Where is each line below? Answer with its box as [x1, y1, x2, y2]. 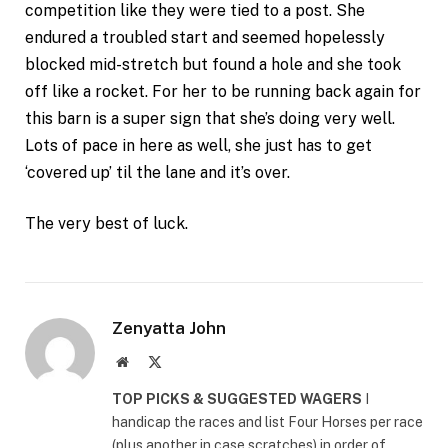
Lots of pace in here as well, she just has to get [25, 135, 372, 155]
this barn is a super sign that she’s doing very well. [25, 108, 395, 128]
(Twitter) [161, 374, 212, 389]
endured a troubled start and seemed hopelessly [25, 27, 385, 47]
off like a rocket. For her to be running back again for [25, 81, 421, 101]
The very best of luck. [25, 214, 188, 234]
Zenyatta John [112, 318, 226, 339]
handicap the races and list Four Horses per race [112, 414, 423, 431]
